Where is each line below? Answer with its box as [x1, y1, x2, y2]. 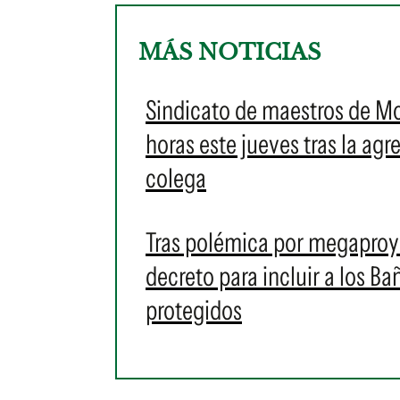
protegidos [146, 294, 242, 327]
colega [146, 162, 206, 195]
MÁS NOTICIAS [138, 39, 321, 65]
